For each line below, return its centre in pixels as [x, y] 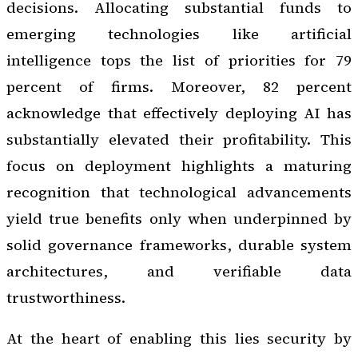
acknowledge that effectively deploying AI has [179, 113]
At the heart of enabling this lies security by [179, 339]
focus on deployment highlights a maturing [179, 165]
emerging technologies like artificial [179, 34]
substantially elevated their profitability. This [179, 139]
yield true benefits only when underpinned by [179, 218]
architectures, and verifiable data [179, 271]
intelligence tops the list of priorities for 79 [179, 60]
